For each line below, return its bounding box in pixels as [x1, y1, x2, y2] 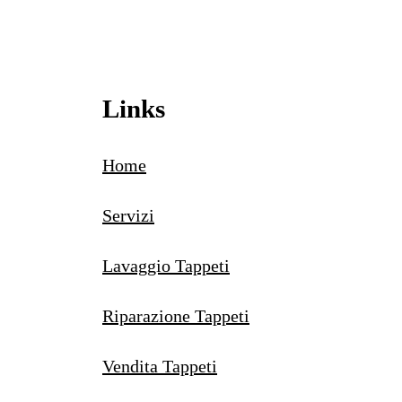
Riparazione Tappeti [102, 305, 249, 326]
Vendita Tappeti [102, 355, 217, 376]
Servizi [102, 205, 154, 225]
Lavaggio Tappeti [102, 255, 230, 275]
